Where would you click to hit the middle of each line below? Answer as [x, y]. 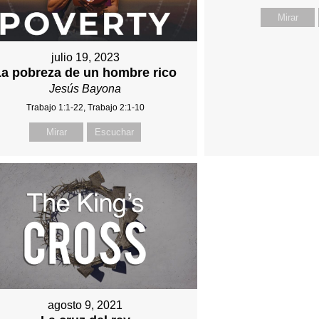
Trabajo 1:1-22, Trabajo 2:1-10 [85, 107]
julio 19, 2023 [85, 57]
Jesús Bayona [85, 88]
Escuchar [114, 132]
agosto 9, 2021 [85, 305]
